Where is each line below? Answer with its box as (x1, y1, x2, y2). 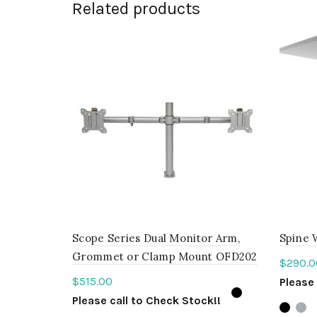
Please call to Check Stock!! (72, 293, 221, 307)
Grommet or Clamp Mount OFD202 (72, 249, 258, 263)
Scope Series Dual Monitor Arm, (72, 231, 241, 245)
